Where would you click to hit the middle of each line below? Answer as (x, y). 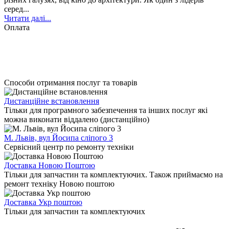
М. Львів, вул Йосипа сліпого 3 (59, 138)
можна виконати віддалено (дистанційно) (77, 119)
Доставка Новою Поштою (50, 165)
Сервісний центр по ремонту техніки (69, 147)
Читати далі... (28, 18)
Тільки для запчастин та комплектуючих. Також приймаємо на (113, 174)
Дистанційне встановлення (52, 101)
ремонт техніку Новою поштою (59, 184)
